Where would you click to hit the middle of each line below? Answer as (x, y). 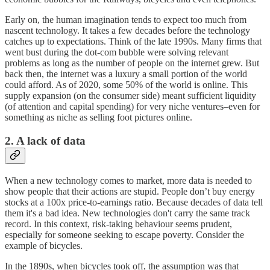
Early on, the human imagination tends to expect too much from (126, 20)
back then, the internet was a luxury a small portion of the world (126, 74)
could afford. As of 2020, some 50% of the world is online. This (126, 85)
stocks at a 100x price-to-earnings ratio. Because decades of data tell (134, 202)
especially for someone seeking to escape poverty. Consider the (124, 234)
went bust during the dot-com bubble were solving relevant (117, 52)
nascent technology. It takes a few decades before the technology (127, 31)
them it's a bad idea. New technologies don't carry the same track (127, 213)
